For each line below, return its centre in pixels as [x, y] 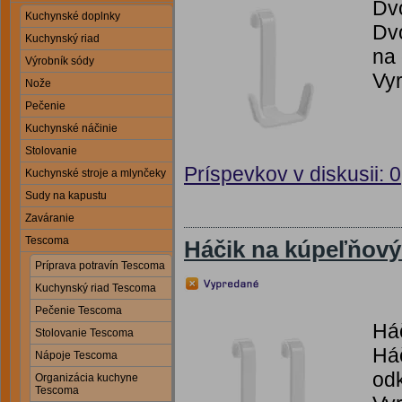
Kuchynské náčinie [71, 128]
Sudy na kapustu [66, 196]
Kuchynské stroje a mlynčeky [96, 173]
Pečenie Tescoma [79, 310]
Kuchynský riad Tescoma [96, 288]
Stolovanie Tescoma [84, 333]
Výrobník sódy [60, 61]
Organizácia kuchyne [87, 378]
